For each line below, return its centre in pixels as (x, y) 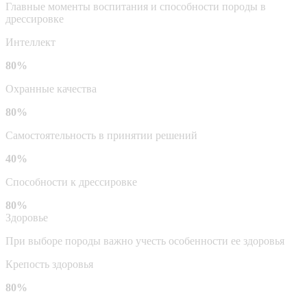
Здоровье (27, 217)
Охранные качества (51, 88)
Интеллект (30, 42)
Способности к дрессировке (71, 182)
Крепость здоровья (49, 264)
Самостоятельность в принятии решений (101, 135)
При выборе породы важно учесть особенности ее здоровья (145, 241)
